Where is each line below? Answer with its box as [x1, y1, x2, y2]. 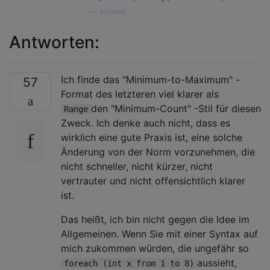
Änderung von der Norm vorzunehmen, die [61, 145, 255, 158]
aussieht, [197, 256, 237, 269]
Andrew [99, 7, 126, 16]
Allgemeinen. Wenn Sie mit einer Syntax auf [61, 227, 258, 240]
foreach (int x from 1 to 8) [64, 258, 194, 268]
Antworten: [9, 31, 99, 52]
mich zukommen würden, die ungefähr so [61, 242, 249, 254]
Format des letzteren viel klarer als [61, 87, 219, 100]
